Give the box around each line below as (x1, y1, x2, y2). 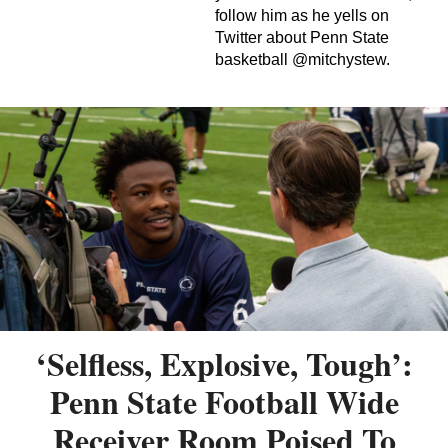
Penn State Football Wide (49, 378, 399, 426)
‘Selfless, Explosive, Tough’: (35, 340, 413, 388)
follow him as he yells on (215, 7, 389, 25)
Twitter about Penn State (215, 29, 389, 47)
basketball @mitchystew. (215, 51, 390, 69)
